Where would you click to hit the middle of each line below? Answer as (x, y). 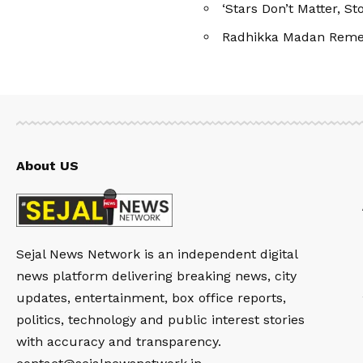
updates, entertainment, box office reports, (151, 298)
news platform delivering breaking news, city (156, 276)
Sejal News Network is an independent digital (157, 254)
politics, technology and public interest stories (160, 320)
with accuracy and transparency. (119, 342)
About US (47, 165)
